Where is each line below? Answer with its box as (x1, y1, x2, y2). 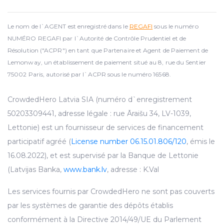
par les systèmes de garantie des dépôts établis (7, 200, 173, 210)
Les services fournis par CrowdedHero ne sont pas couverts (7, 186, 214, 196)
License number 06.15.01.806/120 (71, 136, 186, 146)
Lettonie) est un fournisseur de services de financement (7, 122, 203, 132)
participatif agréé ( (7, 136, 71, 146)
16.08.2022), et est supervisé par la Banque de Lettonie (7, 150, 198, 160)
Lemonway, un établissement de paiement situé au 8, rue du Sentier (7, 58, 206, 66)
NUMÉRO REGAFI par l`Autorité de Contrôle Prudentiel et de (7, 34, 186, 42)
